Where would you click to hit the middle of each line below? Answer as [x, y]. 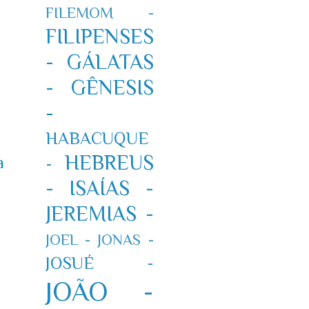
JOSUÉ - [99, 263]
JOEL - [68, 239]
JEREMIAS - [99, 213]
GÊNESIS [112, 87]
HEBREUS [109, 162]
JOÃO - [99, 291]
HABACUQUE [97, 138]
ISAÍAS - [111, 188]
